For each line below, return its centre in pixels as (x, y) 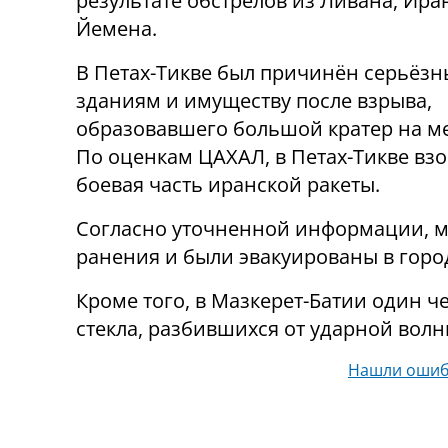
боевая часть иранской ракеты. (228, 184)
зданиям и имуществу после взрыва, (254, 100)
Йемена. (116, 28)
